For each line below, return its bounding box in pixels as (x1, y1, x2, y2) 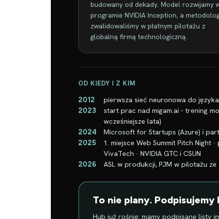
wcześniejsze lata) (104, 116, 161, 126)
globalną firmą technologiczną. (90, 32, 187, 41)
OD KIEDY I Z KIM (78, 79, 135, 88)
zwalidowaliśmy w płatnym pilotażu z (90, 22, 205, 30)
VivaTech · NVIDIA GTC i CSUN (104, 149, 201, 158)
